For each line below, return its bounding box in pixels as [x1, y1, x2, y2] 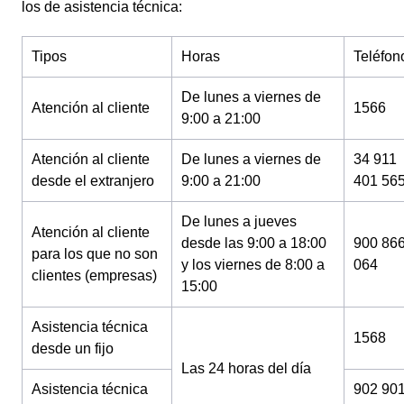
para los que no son [32, 246, 158, 262]
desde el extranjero [32, 173, 154, 188]
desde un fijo [32, 341, 114, 356]
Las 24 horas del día [181, 361, 311, 376]
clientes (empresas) [32, 268, 157, 283]
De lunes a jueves [181, 214, 297, 229]
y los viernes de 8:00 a [181, 257, 325, 272]
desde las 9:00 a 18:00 [181, 235, 326, 251]
